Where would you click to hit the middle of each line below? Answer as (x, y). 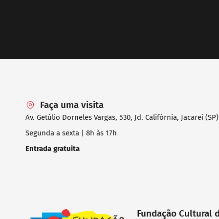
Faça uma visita (72, 105)
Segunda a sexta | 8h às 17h (71, 133)
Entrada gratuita (53, 148)
